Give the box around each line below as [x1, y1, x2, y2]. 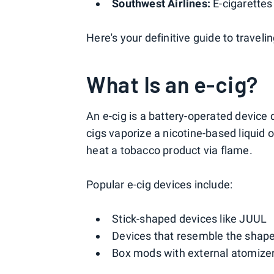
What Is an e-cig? [86, 71, 258, 97]
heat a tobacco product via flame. [86, 144, 253, 157]
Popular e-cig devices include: [86, 178, 233, 191]
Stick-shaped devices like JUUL [112, 212, 267, 225]
